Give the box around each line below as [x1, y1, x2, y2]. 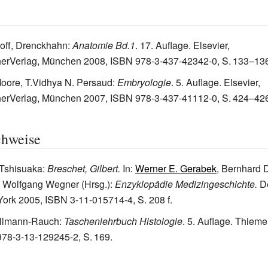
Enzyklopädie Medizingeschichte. [115, 177, 257, 191]
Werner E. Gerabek [135, 162, 217, 175]
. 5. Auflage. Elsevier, [171, 75, 260, 89]
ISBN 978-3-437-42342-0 [110, 54, 217, 68]
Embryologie [117, 75, 171, 89]
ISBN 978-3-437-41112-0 [110, 91, 217, 105]
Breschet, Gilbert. [47, 162, 120, 175]
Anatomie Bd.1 [72, 38, 135, 52]
